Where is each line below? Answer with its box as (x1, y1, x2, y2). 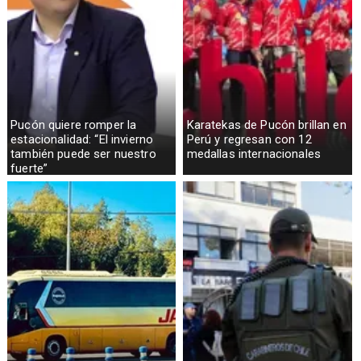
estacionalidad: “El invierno (10, 132, 154, 147)
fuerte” (10, 161, 48, 176)
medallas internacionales (186, 147, 322, 162)
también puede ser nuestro (10, 147, 156, 162)
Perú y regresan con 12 (186, 132, 312, 147)
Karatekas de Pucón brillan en (186, 118, 346, 133)
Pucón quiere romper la (10, 118, 137, 133)
